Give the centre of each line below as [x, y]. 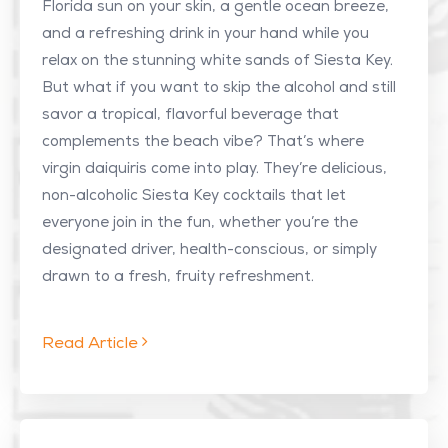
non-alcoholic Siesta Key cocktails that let [194, 196]
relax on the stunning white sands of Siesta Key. [217, 61]
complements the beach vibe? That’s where [203, 142]
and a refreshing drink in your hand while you [205, 34]
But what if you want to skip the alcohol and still [219, 88]
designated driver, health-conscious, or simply [209, 250]
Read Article [92, 345]
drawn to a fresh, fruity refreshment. [178, 277]
